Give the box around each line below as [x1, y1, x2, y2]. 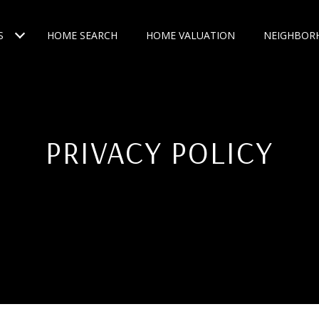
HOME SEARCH [47, 28, 117, 42]
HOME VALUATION [146, 28, 235, 42]
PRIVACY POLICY [46, 132, 273, 172]
